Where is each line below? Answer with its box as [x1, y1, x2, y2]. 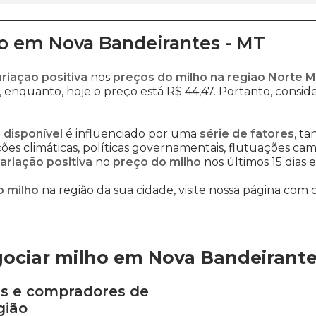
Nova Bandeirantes [49, 32, 220, 54]
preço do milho [113, 155, 201, 169]
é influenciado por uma [66, 127, 200, 140]
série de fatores [200, 127, 294, 140]
